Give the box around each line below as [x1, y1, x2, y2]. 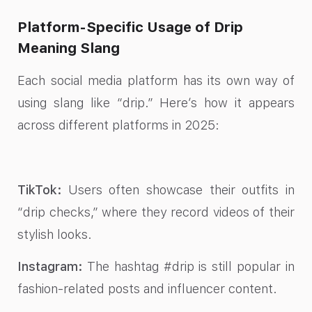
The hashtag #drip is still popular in [82, 258, 295, 274]
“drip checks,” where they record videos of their [17, 204, 295, 219]
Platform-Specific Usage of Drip [17, 18, 243, 36]
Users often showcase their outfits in [61, 182, 295, 197]
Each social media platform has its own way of [17, 72, 295, 88]
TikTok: [17, 182, 61, 197]
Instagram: [17, 258, 82, 274]
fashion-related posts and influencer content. [17, 281, 277, 296]
